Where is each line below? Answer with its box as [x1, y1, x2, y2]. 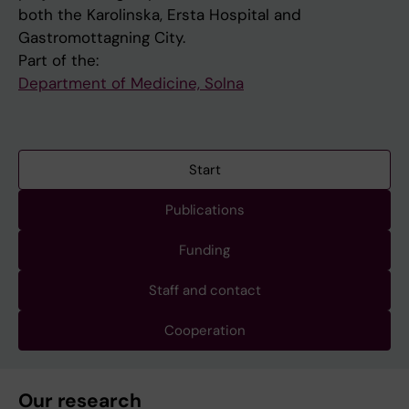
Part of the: [18, 50, 99, 71]
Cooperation [163, 321, 246, 341]
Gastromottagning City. [18, 27, 185, 48]
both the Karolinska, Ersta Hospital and [18, 5, 301, 26]
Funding [179, 241, 230, 260]
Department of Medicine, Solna [18, 73, 244, 94]
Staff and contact [148, 281, 261, 300]
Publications [164, 201, 245, 220]
